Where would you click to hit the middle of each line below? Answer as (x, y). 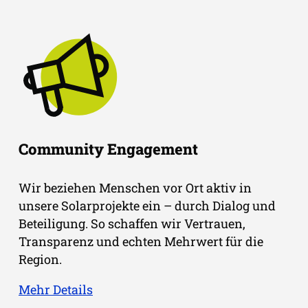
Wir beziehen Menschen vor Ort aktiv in (135, 187)
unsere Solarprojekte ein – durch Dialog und (147, 205)
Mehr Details (56, 289)
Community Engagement (108, 148)
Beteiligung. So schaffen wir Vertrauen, (132, 223)
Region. (40, 259)
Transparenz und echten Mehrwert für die (141, 241)
